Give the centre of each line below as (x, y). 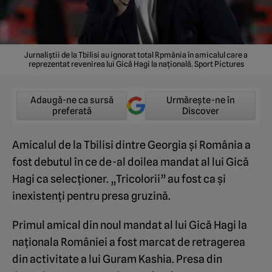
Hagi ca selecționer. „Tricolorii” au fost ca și (119, 178)
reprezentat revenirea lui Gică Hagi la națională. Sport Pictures (136, 64)
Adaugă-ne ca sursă (72, 100)
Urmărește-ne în (200, 100)
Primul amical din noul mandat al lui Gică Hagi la (130, 225)
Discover (200, 111)
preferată (72, 111)
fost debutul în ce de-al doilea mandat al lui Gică (131, 161)
